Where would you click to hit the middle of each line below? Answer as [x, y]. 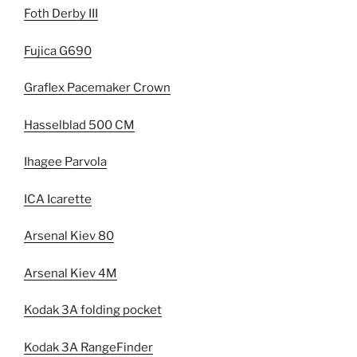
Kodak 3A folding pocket [93, 310]
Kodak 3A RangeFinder [88, 347]
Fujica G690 [58, 51]
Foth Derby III [61, 14]
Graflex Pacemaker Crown [97, 88]
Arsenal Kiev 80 [69, 236]
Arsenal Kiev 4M [71, 273]
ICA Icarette [58, 199]
